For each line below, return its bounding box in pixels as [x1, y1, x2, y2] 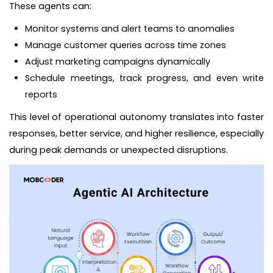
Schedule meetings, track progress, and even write [25, 71, 264, 84]
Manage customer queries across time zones [25, 38, 227, 51]
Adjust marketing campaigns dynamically [25, 55, 211, 68]
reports [25, 88, 58, 101]
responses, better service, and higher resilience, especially [9, 127, 264, 140]
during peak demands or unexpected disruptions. [9, 144, 228, 157]
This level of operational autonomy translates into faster [9, 111, 264, 124]
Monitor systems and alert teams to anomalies [25, 22, 235, 35]
